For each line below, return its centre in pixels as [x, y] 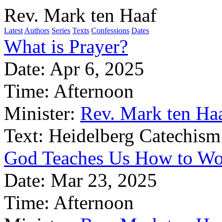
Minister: [40, 113]
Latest [13, 30]
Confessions [110, 30]
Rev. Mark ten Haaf [80, 15]
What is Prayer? [66, 46]
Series [61, 30]
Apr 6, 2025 [97, 69]
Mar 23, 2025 [104, 180]
